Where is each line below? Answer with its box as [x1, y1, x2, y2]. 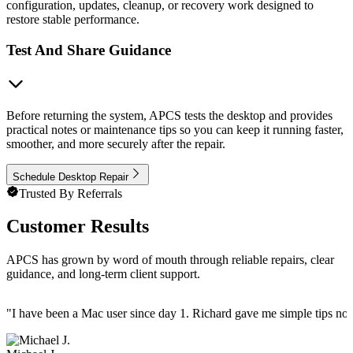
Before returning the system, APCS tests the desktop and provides [6, 108, 333, 122]
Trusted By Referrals [19, 186, 122, 200]
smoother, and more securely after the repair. [6, 136, 225, 150]
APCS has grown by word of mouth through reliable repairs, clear [6, 253, 334, 267]
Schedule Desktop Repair [13, 170, 128, 183]
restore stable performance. [6, 13, 139, 27]
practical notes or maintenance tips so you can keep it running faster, [6, 122, 344, 136]
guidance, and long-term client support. [6, 267, 200, 281]
